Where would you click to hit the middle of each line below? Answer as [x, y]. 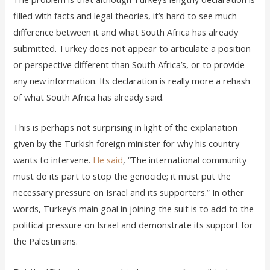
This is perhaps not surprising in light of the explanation [126, 127]
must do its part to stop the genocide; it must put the [122, 176]
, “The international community [185, 160]
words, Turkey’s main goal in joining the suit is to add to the [134, 209]
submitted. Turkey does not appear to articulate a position [132, 49]
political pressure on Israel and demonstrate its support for [133, 225]
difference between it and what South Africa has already [126, 32]
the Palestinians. [46, 241]
